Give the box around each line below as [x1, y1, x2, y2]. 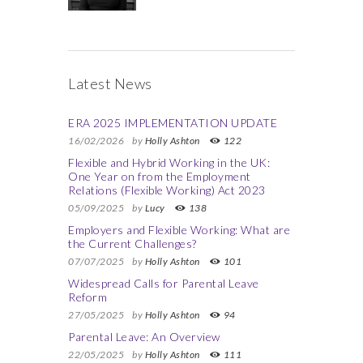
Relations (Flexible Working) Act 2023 [68, 183, 266, 197]
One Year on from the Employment [68, 169, 251, 183]
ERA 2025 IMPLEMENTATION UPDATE [68, 116, 277, 130]
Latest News [68, 75, 152, 92]
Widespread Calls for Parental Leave [68, 276, 259, 290]
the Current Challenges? [68, 237, 197, 250]
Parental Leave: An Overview [68, 330, 220, 344]
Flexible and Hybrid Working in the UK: [68, 156, 270, 169]
